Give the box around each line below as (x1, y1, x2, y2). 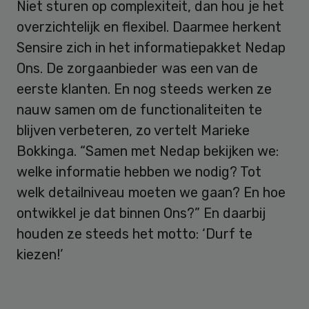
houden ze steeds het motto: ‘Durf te (17, 225, 252, 242)
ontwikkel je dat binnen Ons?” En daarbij (17, 204, 266, 221)
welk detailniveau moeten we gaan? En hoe (17, 183, 286, 201)
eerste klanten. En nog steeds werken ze (17, 80, 272, 97)
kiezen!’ (17, 246, 63, 263)
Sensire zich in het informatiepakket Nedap (17, 39, 286, 56)
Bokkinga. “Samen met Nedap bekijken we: (17, 142, 279, 159)
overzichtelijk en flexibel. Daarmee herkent (17, 18, 281, 35)
